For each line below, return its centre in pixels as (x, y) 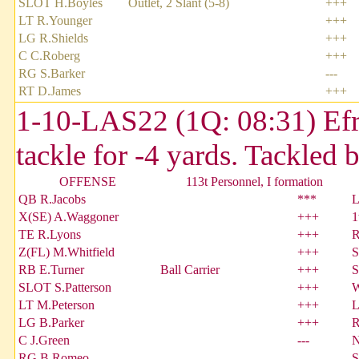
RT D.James (50, 91)
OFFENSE (88, 182)
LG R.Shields (53, 38)
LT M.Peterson (56, 305)
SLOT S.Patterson (65, 288)
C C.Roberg (49, 56)
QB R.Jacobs (52, 200)
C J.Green (44, 341)
